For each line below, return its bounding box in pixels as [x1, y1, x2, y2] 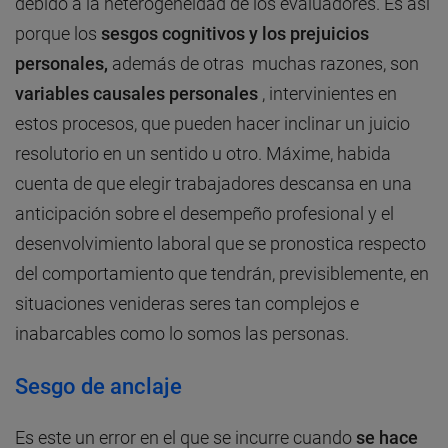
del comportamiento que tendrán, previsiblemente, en [15, 263, 429, 285]
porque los [15, 23, 101, 45]
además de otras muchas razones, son [108, 53, 419, 75]
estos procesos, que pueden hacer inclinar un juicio [15, 113, 410, 135]
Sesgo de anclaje [15, 374, 182, 400]
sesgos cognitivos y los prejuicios [101, 23, 369, 45]
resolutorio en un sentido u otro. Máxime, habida [15, 143, 391, 165]
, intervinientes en [258, 83, 397, 105]
